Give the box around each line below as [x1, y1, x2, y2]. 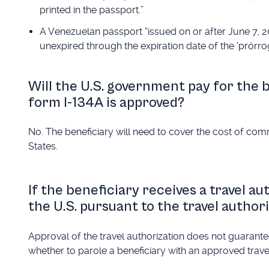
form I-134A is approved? [28, 94, 184, 111]
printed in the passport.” [39, 4, 144, 16]
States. [28, 141, 58, 153]
